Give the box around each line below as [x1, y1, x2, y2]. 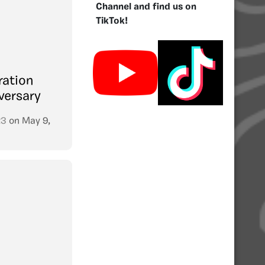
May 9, [22, 116, 50, 126]
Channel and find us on [96, 2, 196, 12]
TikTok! [96, 16, 128, 26]
